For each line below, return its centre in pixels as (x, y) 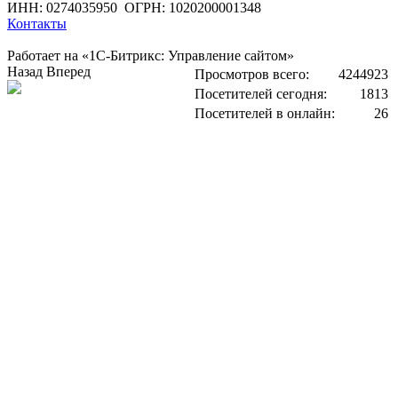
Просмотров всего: (252, 74)
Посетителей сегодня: (261, 94)
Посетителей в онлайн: (265, 113)
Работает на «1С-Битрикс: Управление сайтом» (151, 56)
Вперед (68, 72)
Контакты (37, 24)
